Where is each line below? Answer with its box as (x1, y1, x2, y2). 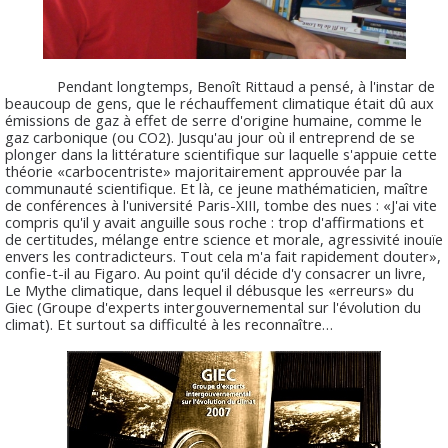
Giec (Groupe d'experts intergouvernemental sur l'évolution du (5, 296, 421, 317)
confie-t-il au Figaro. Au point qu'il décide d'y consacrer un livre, (5, 262, 426, 283)
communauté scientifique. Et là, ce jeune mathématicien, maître (5, 177, 428, 198)
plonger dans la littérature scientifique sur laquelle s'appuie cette (5, 143, 437, 164)
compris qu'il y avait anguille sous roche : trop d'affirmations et (5, 211, 424, 232)
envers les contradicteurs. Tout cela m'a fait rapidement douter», (5, 245, 441, 266)
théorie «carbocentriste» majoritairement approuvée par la (5, 160, 402, 181)
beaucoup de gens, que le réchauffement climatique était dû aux (5, 92, 434, 113)
